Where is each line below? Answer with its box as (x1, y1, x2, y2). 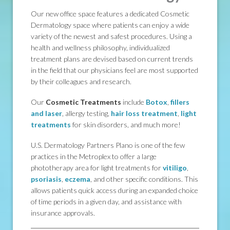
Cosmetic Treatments (46, 98, 121, 107)
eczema (65, 175, 90, 184)
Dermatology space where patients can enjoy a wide (31, 21, 189, 30)
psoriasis (31, 175, 62, 184)
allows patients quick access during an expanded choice (31, 186, 198, 195)
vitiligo (163, 163, 187, 172)
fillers (170, 98, 189, 107)
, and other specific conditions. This (90, 175, 198, 184)
